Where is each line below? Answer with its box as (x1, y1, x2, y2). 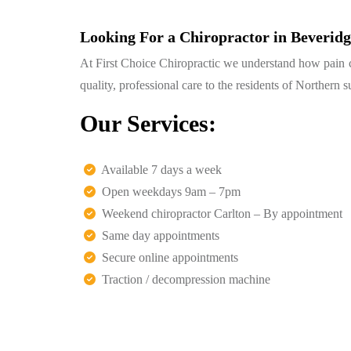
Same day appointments (96, 229, 219, 242)
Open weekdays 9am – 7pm (96, 185, 241, 198)
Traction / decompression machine (96, 273, 270, 286)
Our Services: (80, 110, 216, 136)
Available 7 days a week (96, 163, 222, 176)
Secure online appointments (96, 251, 238, 264)
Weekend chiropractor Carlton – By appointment (96, 207, 342, 220)
